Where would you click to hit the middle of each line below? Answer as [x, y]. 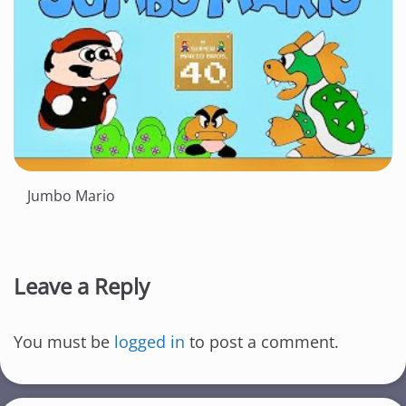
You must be [64, 341]
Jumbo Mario [71, 195]
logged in [150, 341]
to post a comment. [262, 341]
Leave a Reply [82, 285]
